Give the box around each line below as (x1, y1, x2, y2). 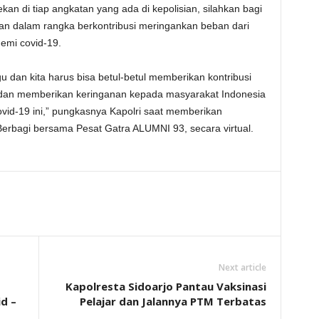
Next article (218, 261, 266, 273)
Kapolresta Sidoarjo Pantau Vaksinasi (65, 279, 266, 293)
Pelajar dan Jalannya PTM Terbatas (79, 294, 266, 308)
